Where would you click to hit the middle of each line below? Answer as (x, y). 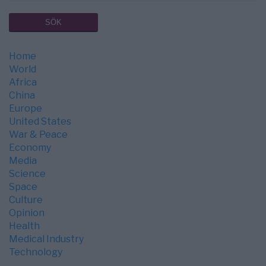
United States (40, 122)
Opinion (27, 213)
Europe (26, 109)
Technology (36, 252)
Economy (30, 148)
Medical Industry (46, 239)
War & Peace (38, 135)
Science (27, 174)
